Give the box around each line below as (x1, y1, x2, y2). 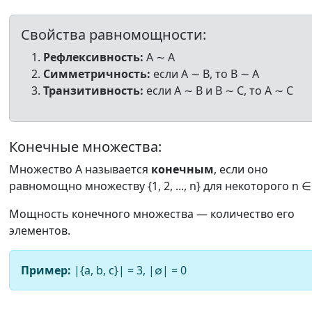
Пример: (21, 263, 71, 278)
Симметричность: (43, 66, 150, 81)
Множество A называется (9, 162, 151, 177)
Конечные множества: (9, 137, 162, 156)
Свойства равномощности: (21, 25, 206, 44)
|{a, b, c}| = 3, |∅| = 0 (71, 263, 187, 278)
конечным (151, 162, 214, 177)
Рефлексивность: (43, 49, 143, 65)
